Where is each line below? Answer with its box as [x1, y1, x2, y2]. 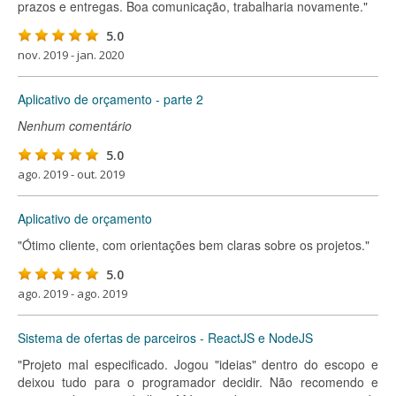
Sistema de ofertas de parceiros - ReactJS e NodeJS [18, 329, 313, 346]
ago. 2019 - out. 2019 [18, 166, 125, 182]
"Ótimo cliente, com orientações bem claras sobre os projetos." [18, 236, 369, 254]
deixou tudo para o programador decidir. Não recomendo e [18, 373, 378, 391]
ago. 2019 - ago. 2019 [18, 286, 127, 301]
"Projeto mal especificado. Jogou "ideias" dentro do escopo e [18, 355, 378, 373]
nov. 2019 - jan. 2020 [18, 47, 124, 63]
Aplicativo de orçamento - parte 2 [18, 90, 203, 108]
